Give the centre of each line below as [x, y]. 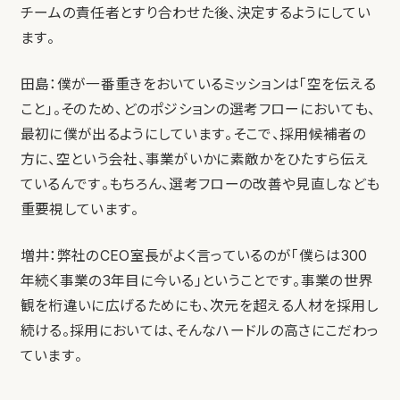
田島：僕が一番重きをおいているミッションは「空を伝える [198, 85]
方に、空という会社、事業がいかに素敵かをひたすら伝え [194, 160]
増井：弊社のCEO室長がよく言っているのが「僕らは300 [194, 256]
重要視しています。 [79, 210]
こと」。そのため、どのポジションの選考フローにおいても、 [198, 110]
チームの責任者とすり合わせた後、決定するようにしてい [195, 13]
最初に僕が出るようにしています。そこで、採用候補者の [193, 135]
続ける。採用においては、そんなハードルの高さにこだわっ [200, 331]
